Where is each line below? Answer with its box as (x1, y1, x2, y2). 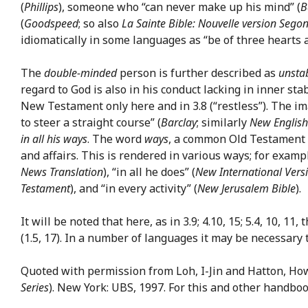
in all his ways (21, 131, 87, 146)
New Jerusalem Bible (197, 180, 296, 196)
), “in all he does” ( (103, 164, 195, 179)
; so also (78, 15, 122, 31)
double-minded (44, 65, 117, 80)
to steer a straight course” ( (21, 114, 161, 130)
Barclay (161, 114, 197, 130)
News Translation (21, 164, 103, 179)
